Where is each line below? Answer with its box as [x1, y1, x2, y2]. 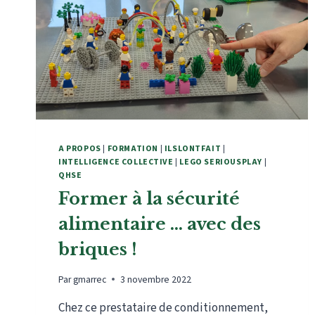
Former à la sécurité [58, 188, 240, 210]
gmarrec [73, 272, 107, 286]
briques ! [58, 239, 137, 260]
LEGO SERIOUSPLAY [179, 156, 263, 169]
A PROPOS [58, 143, 101, 155]
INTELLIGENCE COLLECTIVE [58, 156, 174, 169]
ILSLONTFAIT [164, 143, 221, 155]
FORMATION [107, 143, 158, 155]
